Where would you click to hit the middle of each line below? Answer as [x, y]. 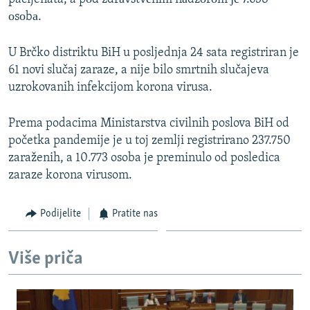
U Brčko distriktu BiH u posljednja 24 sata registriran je [154, 53]
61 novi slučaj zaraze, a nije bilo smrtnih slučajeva [139, 70]
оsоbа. [25, 17]
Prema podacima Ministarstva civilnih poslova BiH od [149, 123]
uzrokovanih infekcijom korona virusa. [110, 87]
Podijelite [60, 213]
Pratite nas [135, 213]
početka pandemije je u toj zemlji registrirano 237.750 [149, 140]
